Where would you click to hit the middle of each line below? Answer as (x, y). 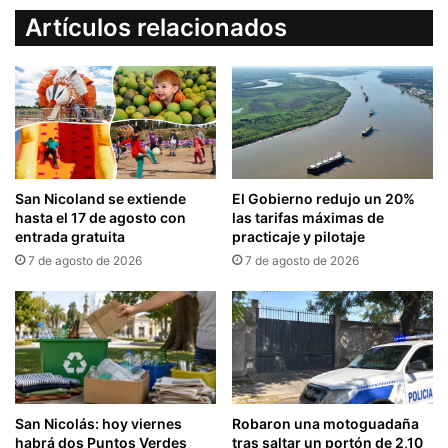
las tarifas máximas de (308, 217)
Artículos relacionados (156, 27)
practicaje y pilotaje (298, 236)
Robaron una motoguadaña (325, 424)
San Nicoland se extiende (100, 198)
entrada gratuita (70, 236)
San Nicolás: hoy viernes (98, 424)
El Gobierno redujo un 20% (323, 198)
